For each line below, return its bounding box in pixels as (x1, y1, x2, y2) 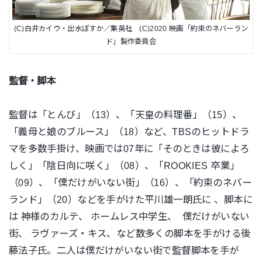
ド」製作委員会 (105, 37, 157, 46)
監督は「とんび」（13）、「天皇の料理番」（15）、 (8, 109, 242, 120)
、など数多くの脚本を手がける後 (106, 227, 251, 239)
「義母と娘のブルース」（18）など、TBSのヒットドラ (8, 126, 249, 137)
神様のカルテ (20, 211, 79, 222)
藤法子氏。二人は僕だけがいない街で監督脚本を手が (8, 244, 239, 256)
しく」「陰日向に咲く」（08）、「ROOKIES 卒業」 (8, 160, 240, 171)
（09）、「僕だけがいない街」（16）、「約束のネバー (8, 177, 251, 188)
